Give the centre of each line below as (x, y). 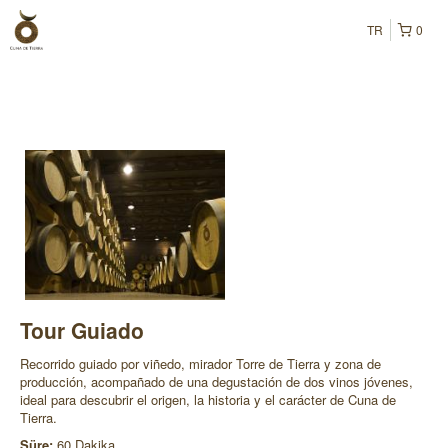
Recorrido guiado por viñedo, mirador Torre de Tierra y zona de (200, 363)
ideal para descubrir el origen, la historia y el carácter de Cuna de (208, 399)
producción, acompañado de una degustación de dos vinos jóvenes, (216, 381)
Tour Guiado (82, 330)
